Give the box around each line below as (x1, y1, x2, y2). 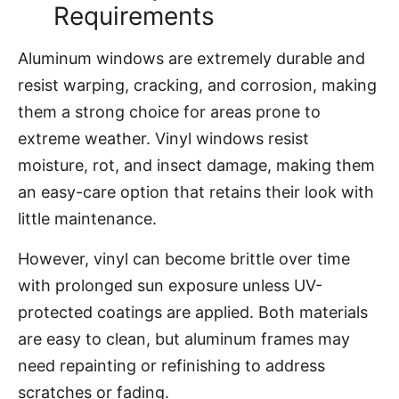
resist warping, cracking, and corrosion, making (18, 76, 377, 95)
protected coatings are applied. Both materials (18, 302, 368, 322)
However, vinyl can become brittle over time (18, 248, 350, 268)
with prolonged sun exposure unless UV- (18, 275, 322, 295)
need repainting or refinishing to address (18, 355, 325, 375)
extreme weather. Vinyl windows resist (18, 129, 309, 149)
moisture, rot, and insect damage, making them (18, 156, 375, 175)
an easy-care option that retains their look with (18, 183, 374, 202)
